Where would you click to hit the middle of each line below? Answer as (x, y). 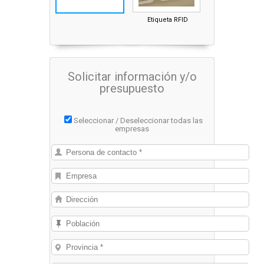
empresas (132, 129)
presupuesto (132, 88)
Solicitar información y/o (132, 77)
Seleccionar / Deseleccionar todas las (138, 121)
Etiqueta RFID (167, 20)
